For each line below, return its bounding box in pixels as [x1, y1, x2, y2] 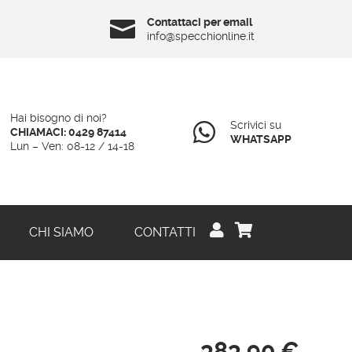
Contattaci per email [147, 16, 253, 28]
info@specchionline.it [147, 30, 255, 42]
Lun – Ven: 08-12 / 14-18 [9, 139, 134, 152]
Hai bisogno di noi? [9, 111, 107, 124]
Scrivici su [229, 118, 281, 131]
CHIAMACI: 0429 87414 [9, 125, 126, 138]
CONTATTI [134, 225, 196, 240]
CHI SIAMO [28, 225, 93, 240]
